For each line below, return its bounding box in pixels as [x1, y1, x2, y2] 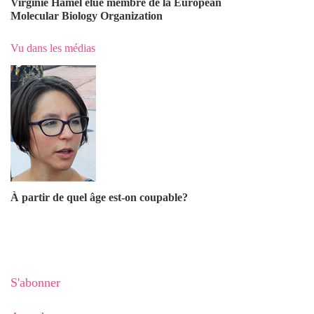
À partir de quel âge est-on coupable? [11, 191, 188, 203]
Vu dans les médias [11, 41, 95, 54]
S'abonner [11, 275, 60, 289]
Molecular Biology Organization [11, 9, 165, 22]
